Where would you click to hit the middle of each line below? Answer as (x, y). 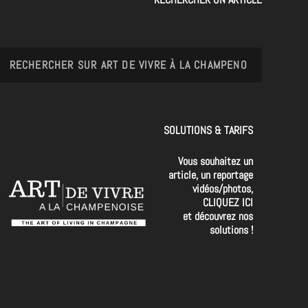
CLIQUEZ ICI (228, 202)
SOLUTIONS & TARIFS (209, 130)
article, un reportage (211, 175)
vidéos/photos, (223, 188)
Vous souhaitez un (216, 161)
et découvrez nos (218, 216)
